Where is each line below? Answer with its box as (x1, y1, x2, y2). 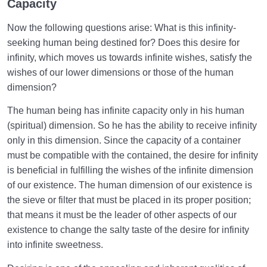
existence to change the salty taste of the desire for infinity (7, 225, 249, 235)
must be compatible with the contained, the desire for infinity (7, 150, 258, 161)
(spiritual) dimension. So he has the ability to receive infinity (7, 120, 257, 131)
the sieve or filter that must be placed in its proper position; (7, 195, 251, 206)
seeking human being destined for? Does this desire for (7, 37, 240, 48)
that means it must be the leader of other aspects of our (7, 210, 237, 221)
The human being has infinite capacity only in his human (7, 105, 244, 116)
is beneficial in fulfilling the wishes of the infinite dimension (7, 165, 253, 176)
